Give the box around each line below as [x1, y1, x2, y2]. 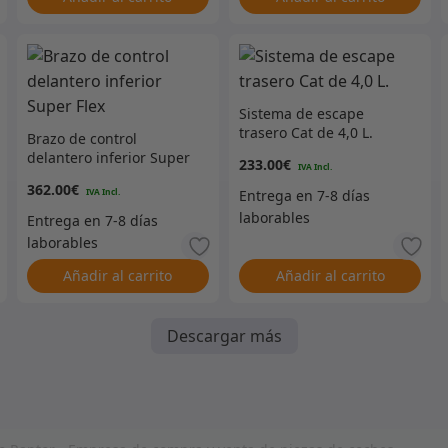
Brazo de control [26, 129, 137, 149]
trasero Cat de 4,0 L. [238, 123, 373, 143]
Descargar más [166, 325, 282, 348]
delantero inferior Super [26, 148, 190, 168]
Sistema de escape [238, 104, 364, 124]
